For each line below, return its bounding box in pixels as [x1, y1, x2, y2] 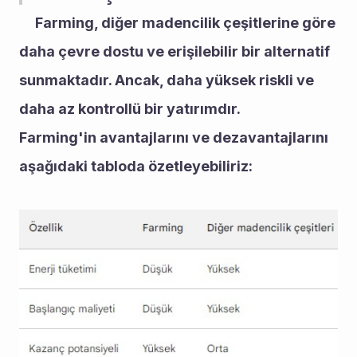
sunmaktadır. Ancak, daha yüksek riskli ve [19, 72, 314, 88]
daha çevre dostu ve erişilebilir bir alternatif [19, 43, 330, 60]
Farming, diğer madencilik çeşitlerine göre [35, 14, 335, 31]
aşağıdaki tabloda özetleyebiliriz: [19, 158, 253, 175]
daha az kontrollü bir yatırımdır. [19, 100, 241, 117]
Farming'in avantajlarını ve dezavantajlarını [19, 129, 328, 146]
